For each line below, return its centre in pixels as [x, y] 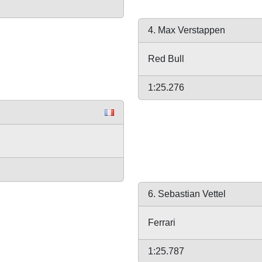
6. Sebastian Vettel [187, 194]
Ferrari [162, 223]
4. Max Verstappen [187, 30]
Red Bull [166, 59]
